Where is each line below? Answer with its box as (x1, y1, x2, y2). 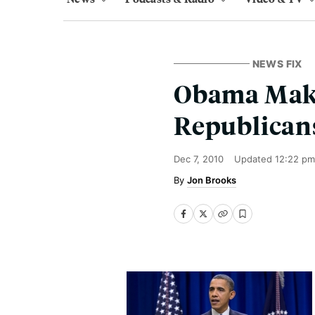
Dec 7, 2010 (174, 153, 224, 165)
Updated (234, 153, 275, 165)
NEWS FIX (252, 58, 302, 70)
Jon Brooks (187, 174, 236, 186)
